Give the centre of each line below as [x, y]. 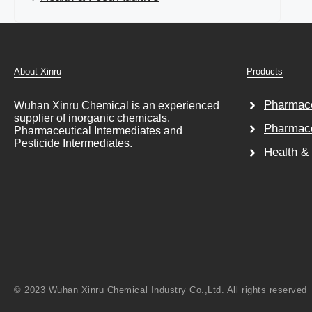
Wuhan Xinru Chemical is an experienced [117, 106]
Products [264, 72]
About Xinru [38, 72]
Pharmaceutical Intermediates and [98, 131]
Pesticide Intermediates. [73, 143]
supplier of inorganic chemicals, [92, 118]
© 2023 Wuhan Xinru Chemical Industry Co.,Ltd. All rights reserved [161, 290]
